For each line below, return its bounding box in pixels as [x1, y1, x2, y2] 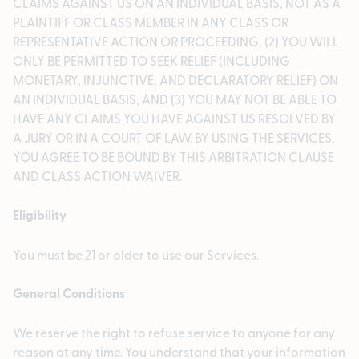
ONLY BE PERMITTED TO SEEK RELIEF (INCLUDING [13, 51, 290, 70]
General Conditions [13, 284, 125, 303]
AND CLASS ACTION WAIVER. [13, 167, 182, 185]
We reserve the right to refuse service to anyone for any [13, 323, 335, 341]
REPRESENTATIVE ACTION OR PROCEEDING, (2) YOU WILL [13, 32, 339, 50]
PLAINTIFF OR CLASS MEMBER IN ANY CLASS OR [13, 13, 288, 31]
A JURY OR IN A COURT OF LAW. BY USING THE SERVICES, [13, 128, 335, 147]
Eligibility [13, 205, 67, 224]
